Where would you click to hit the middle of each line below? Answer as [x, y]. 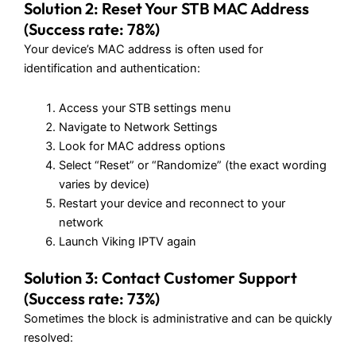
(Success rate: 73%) [92, 299]
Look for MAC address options [142, 146]
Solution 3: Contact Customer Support [161, 278]
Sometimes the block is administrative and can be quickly [178, 319]
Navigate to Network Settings [138, 127]
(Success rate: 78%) [92, 29]
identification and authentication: [112, 69]
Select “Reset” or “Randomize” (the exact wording [192, 165]
